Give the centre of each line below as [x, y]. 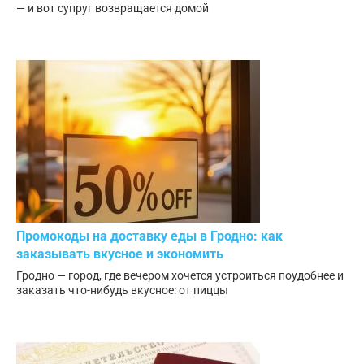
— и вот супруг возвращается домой [113, 9]
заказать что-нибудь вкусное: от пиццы [122, 290]
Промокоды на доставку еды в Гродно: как [149, 236]
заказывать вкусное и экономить [120, 253]
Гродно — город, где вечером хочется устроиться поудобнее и [180, 275]
